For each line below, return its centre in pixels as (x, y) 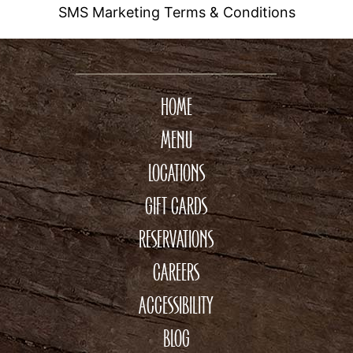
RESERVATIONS (176, 240)
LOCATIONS (176, 174)
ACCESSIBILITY (176, 306)
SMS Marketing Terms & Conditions (176, 12)
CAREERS (176, 273)
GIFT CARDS (176, 207)
